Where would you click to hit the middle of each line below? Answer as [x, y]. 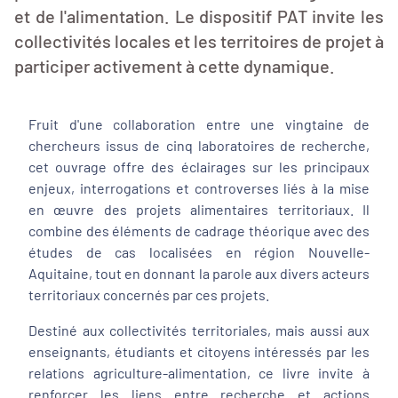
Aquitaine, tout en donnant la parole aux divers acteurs [199, 273]
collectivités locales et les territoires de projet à [199, 41]
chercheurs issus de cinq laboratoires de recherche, [199, 145]
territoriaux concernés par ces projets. [149, 295]
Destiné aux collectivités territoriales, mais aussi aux [199, 330]
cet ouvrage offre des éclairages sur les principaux [199, 167]
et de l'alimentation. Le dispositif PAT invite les [199, 16]
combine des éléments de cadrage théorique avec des [199, 231]
